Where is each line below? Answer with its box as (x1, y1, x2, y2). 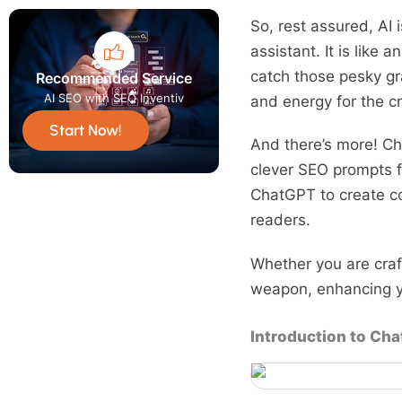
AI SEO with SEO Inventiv (43, 90, 184, 105)
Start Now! (49, 120, 122, 139)
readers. (249, 211, 310, 230)
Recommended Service (35, 68, 192, 87)
